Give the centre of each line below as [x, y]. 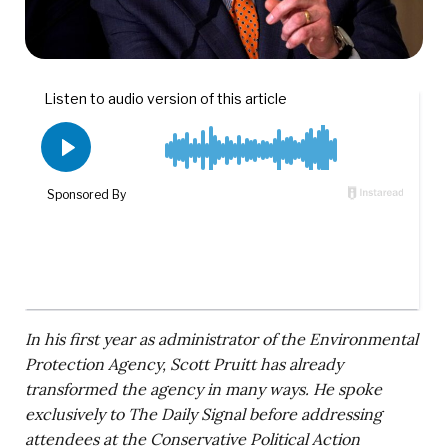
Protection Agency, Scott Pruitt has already [184, 363]
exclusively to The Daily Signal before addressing [203, 413]
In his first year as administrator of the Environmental [221, 338]
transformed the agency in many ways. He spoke [203, 388]
